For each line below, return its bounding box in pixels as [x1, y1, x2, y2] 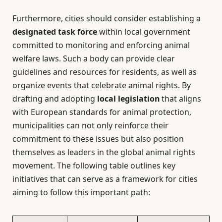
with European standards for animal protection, [12, 107, 191, 118]
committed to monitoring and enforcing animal [12, 40, 190, 51]
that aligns [160, 93, 201, 105]
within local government [97, 26, 190, 38]
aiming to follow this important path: [12, 187, 150, 198]
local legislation [97, 93, 160, 105]
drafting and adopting [12, 93, 97, 105]
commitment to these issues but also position [12, 133, 184, 145]
